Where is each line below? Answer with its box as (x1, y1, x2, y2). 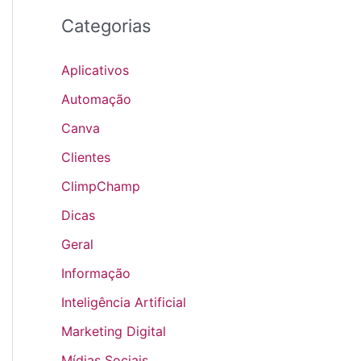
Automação (61, 91, 131, 108)
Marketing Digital (61, 323, 166, 340)
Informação (61, 265, 131, 282)
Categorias (61, 15, 151, 37)
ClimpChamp (61, 178, 140, 195)
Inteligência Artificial (61, 294, 186, 311)
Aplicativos (61, 62, 129, 79)
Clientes (61, 149, 110, 166)
